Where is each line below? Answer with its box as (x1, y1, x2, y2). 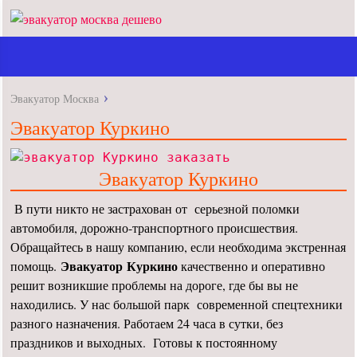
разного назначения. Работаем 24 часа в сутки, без (10, 315, 284, 331)
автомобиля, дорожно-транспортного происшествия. (10, 219, 299, 236)
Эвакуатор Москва (10, 91, 100, 106)
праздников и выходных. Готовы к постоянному (10, 334, 278, 351)
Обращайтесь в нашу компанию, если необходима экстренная (10, 238, 347, 255)
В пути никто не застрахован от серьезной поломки (10, 200, 300, 217)
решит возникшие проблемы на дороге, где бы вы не (10, 277, 299, 293)
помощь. (10, 257, 61, 274)
